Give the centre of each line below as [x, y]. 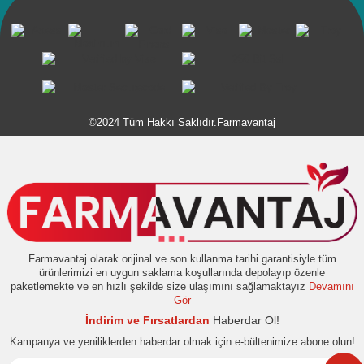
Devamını [331, 287]
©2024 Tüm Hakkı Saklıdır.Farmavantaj [182, 123]
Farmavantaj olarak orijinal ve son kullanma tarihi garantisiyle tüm [182, 259]
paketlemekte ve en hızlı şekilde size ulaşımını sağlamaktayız [159, 287]
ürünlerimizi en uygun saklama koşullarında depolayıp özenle [182, 273]
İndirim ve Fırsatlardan [147, 321]
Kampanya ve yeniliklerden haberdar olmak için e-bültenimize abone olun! [182, 342]
